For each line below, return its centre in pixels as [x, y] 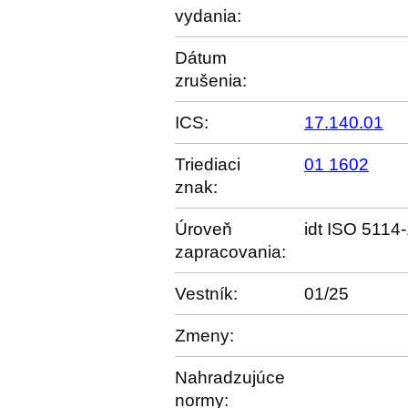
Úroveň [204, 229]
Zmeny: [204, 336]
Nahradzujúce [230, 377]
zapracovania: [230, 252]
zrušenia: [211, 81]
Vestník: [206, 294]
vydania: [208, 16]
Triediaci [208, 164]
